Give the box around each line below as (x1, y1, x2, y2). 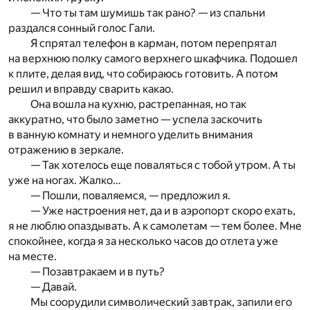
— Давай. (30, 280, 77, 294)
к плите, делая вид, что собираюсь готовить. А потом (8, 67, 278, 81)
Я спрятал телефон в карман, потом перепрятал (30, 37, 277, 51)
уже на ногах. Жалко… (8, 174, 121, 188)
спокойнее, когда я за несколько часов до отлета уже (8, 235, 278, 248)
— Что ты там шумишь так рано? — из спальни (30, 6, 265, 20)
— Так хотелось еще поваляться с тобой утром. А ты (30, 158, 295, 172)
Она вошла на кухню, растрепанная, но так (30, 98, 246, 111)
